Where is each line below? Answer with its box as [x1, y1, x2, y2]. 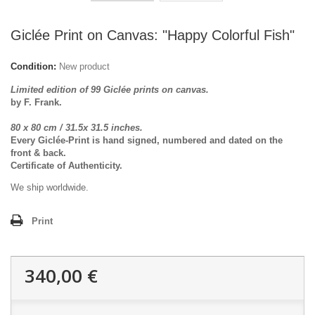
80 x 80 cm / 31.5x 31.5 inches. [11, 122, 143, 133]
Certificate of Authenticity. [11, 160, 122, 171]
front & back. [11, 148, 66, 158]
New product [59, 61, 110, 72]
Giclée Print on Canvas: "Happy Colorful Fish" [11, 27, 295, 43]
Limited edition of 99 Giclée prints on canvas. [11, 84, 212, 95]
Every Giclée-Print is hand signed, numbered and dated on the [11, 135, 283, 146]
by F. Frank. [11, 97, 65, 108]
